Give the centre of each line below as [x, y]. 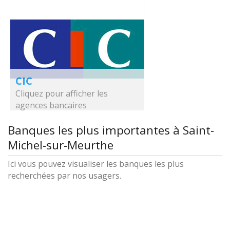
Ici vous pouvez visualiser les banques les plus [96, 164]
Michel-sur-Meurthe [61, 145]
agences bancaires [51, 105]
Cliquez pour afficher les [62, 93]
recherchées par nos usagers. [64, 176]
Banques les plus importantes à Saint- [111, 130]
